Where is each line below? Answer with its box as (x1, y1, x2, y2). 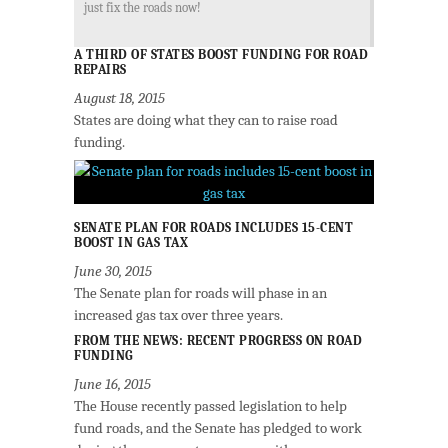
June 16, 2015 (74, 374, 151, 393)
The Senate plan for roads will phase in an (74, 283, 327, 302)
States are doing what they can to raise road (74, 110, 338, 129)
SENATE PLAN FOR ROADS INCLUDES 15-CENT (74, 219, 353, 235)
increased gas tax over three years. (74, 305, 283, 324)
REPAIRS (74, 61, 127, 77)
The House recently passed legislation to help (74, 396, 347, 415)
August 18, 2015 (74, 88, 165, 107)
